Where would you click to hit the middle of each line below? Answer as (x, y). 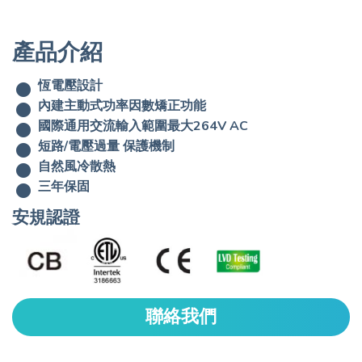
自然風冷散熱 (77, 166)
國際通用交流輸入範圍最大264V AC (143, 126)
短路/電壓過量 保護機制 (106, 146)
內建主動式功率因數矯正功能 (122, 105)
